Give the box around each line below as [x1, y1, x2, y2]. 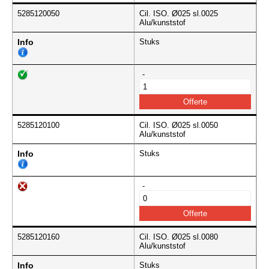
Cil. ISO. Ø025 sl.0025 [139, 9, 218, 19]
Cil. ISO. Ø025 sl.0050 [139, 121, 218, 130]
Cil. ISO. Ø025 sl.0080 [139, 232, 218, 242]
